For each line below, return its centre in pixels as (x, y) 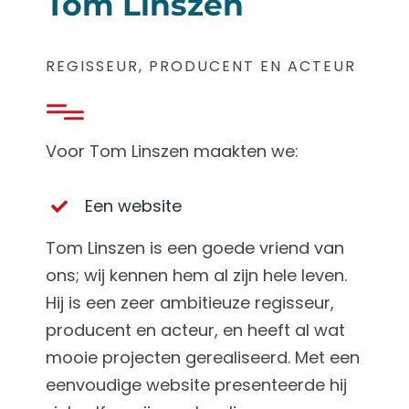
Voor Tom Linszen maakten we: (172, 151)
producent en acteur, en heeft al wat (195, 330)
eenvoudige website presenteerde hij (196, 385)
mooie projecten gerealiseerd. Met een (202, 358)
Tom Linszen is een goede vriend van (194, 248)
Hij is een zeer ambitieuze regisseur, (189, 303)
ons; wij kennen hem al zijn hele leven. (196, 276)
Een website (134, 205)
